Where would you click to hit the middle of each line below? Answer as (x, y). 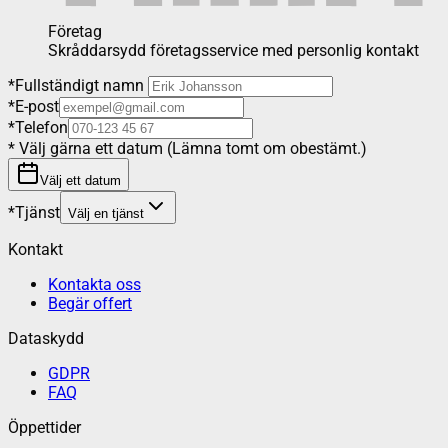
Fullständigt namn (79, 86)
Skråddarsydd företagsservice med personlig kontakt (233, 51)
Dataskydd (46, 339)
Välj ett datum (80, 181)
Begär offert (90, 304)
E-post (37, 107)
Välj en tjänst (106, 214)
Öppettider (44, 428)
